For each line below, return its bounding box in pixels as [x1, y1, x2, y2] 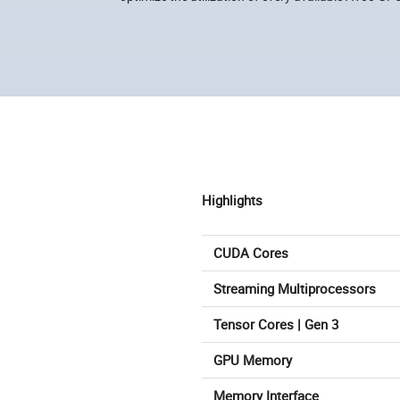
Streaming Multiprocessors [213, 279, 376, 298]
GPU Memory [213, 351, 292, 370]
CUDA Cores [213, 244, 288, 262]
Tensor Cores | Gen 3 [213, 315, 338, 334]
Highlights [202, 191, 262, 210]
